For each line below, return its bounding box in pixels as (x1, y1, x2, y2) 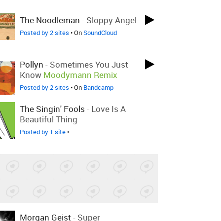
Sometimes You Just (50, 59, 128, 70)
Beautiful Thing (20, 113, 77, 125)
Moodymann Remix (43, 69, 117, 80)
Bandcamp (83, 83, 113, 92)
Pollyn (20, 59, 43, 70)
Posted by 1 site (20, 127, 66, 136)
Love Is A (91, 103, 126, 114)
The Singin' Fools (20, 103, 85, 114)
